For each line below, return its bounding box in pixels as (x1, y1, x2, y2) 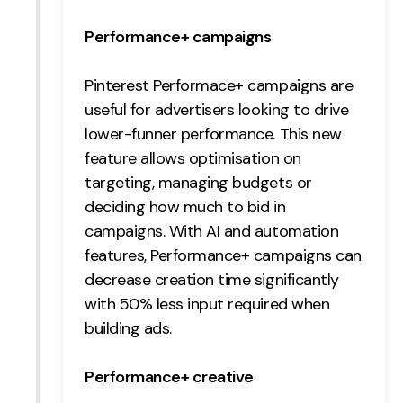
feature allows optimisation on (85, 148, 301, 170)
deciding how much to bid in (85, 196, 286, 219)
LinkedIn (64, 202, 121, 224)
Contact (32, 8, 97, 31)
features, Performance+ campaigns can (85, 245, 362, 267)
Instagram (64, 242, 137, 264)
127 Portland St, (64, 85, 174, 107)
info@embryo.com (240, 62, 345, 78)
